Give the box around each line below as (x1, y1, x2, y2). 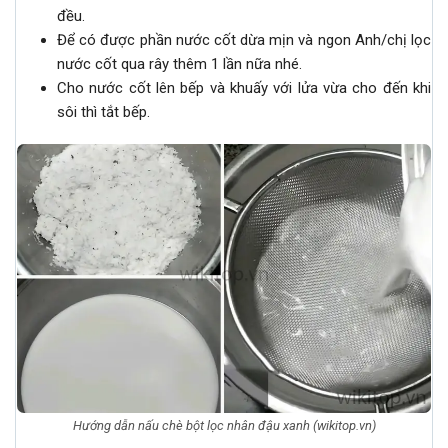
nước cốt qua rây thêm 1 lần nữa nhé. (57, 54, 302, 73)
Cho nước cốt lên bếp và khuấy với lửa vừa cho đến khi (57, 78, 431, 97)
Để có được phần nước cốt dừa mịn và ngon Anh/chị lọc (57, 30, 431, 49)
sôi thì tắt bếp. (57, 102, 150, 121)
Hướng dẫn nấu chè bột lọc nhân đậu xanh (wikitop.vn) (72, 417, 376, 433)
